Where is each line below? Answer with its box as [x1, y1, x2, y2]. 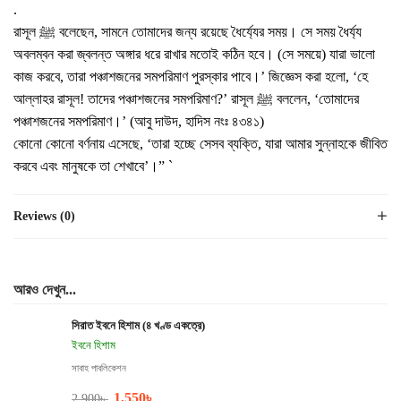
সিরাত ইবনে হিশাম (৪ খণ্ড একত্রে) [72, 319, 205, 332]
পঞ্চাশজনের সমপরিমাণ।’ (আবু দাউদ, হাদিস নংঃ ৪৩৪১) [13, 114, 264, 129]
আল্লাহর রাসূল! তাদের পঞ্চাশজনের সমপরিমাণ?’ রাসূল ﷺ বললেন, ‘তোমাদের [13, 91, 257, 107]
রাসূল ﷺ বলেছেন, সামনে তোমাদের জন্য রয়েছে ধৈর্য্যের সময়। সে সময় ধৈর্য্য [13, 24, 39, 39]
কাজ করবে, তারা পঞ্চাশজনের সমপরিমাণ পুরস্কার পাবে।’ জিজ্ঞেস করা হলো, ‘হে [13, 69, 368, 84]
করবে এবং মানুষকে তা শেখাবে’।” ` [13, 158, 173, 174]
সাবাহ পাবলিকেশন [72, 363, 126, 373]
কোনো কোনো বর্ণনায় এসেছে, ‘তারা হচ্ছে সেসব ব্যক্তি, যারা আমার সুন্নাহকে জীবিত [13, 136, 388, 151]
